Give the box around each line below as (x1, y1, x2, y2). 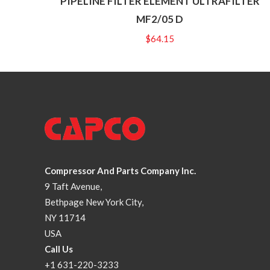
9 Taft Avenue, (45, 180, 102, 192)
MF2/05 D (136, 12, 184, 25)
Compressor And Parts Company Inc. (45, 165, 196, 176)
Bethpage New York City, (45, 196, 143, 207)
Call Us (45, 243, 73, 254)
